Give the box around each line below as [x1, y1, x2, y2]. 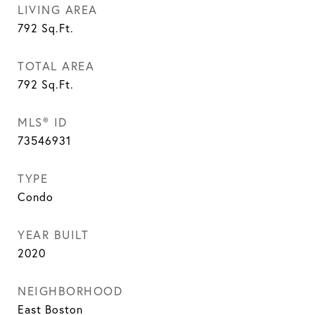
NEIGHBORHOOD [18, 283, 122, 298]
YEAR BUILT [18, 227, 89, 242]
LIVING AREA [18, 2, 98, 17]
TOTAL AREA [18, 58, 94, 73]
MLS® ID [18, 115, 67, 129]
